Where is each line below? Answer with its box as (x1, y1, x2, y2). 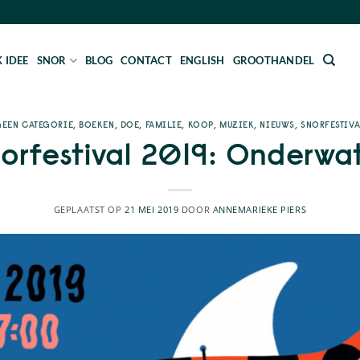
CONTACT (121, 54, 172, 67)
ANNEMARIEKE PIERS (212, 202, 307, 215)
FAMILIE (145, 119, 182, 130)
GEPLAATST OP (53, 202, 125, 215)
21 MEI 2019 (125, 202, 179, 215)
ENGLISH (179, 54, 225, 67)
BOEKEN (79, 119, 115, 130)
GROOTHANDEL (232, 54, 315, 67)
